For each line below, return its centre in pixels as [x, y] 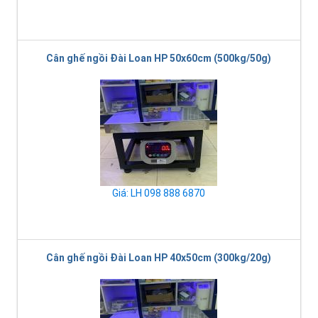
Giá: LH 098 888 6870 [159, 193]
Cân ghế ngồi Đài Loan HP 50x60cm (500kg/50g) [159, 59]
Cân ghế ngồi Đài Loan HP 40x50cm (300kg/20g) [159, 258]
